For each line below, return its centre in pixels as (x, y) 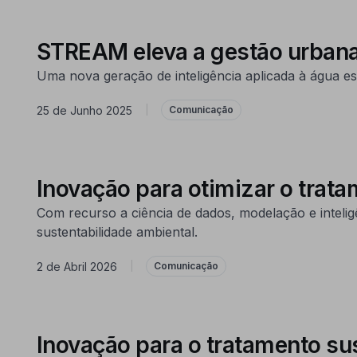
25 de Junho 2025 (84, 110)
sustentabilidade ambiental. (117, 232)
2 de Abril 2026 (76, 266)
